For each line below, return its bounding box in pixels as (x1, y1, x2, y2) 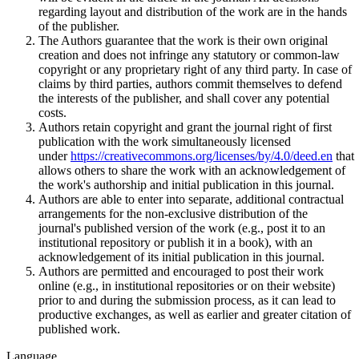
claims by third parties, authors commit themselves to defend (38, 77, 342, 91)
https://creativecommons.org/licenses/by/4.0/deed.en (71, 149, 333, 163)
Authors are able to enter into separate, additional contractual (38, 192, 344, 207)
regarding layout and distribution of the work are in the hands (38, 5, 347, 19)
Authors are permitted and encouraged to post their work (38, 264, 324, 279)
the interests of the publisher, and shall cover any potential (38, 91, 329, 106)
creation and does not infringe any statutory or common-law (38, 48, 340, 63)
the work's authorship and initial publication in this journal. (38, 178, 334, 192)
